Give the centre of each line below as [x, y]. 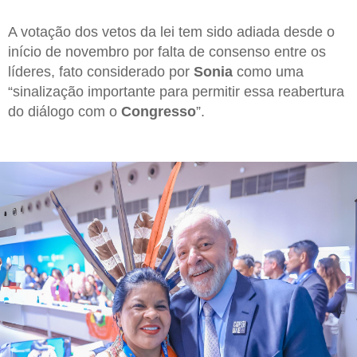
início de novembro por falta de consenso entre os [167, 52]
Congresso [159, 112]
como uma [268, 72]
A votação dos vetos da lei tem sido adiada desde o [171, 32]
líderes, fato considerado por [101, 72]
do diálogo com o [65, 112]
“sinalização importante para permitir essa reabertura [176, 92]
